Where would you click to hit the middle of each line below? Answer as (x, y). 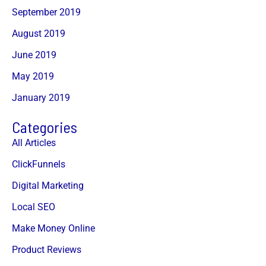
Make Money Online (53, 229)
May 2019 (33, 76)
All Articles (34, 143)
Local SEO (34, 207)
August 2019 (39, 33)
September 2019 (46, 12)
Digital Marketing (48, 186)
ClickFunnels (39, 164)
